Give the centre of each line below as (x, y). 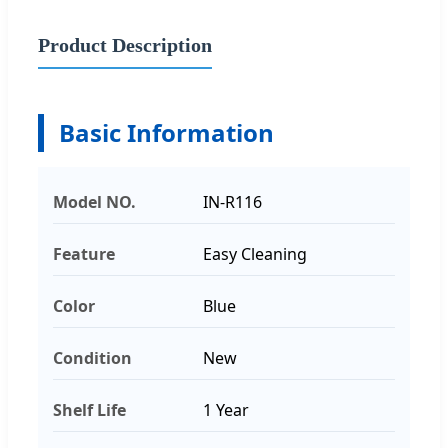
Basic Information (166, 132)
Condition (92, 357)
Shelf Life (89, 409)
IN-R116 (232, 201)
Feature (84, 253)
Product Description (125, 44)
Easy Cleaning (255, 253)
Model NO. (94, 201)
